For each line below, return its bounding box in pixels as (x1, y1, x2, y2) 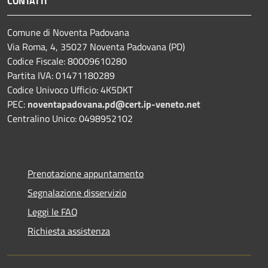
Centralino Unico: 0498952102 (7, 111, 133, 126)
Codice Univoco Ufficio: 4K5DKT (7, 83, 133, 98)
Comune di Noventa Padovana (7, 25, 129, 40)
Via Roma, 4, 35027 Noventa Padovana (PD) (7, 39, 185, 54)
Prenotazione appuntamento (28, 166, 144, 181)
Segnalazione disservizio (28, 185, 126, 200)
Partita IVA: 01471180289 (7, 68, 115, 83)
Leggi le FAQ (28, 205, 78, 220)
